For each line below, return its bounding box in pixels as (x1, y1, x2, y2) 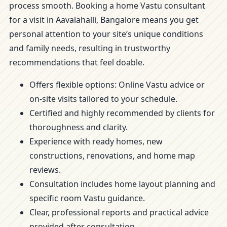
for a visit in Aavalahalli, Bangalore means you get (9, 14, 199, 25)
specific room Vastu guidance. (29, 193, 145, 204)
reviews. (29, 164, 61, 175)
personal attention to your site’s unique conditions (9, 28, 203, 40)
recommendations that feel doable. (9, 57, 144, 68)
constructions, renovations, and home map (29, 150, 195, 161)
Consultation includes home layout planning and (29, 178, 215, 190)
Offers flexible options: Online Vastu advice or (29, 79, 205, 90)
